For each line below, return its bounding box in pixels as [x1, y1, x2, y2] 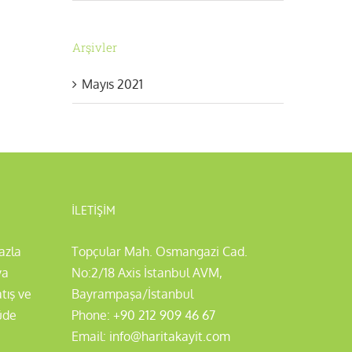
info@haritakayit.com [109, 328, 230, 344]
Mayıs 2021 [81, 75, 143, 92]
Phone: [71, 306, 113, 323]
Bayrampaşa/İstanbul [71, 285, 193, 302]
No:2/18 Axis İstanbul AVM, [71, 264, 222, 280]
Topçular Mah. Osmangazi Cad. [71, 243, 247, 259]
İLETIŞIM [71, 202, 115, 218]
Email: [71, 328, 109, 344]
